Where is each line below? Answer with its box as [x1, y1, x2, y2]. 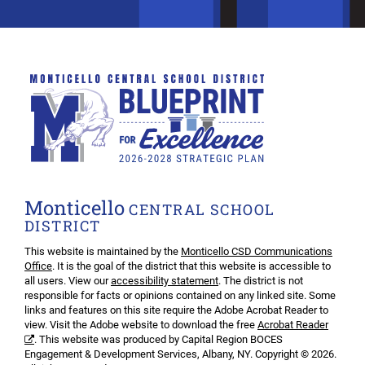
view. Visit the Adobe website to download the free [24, 319, 257, 332]
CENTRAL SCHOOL [125, 199, 275, 219]
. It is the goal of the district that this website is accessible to [52, 260, 331, 273]
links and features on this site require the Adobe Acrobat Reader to [24, 304, 328, 317]
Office [24, 260, 52, 273]
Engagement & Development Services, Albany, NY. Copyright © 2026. [24, 348, 336, 361]
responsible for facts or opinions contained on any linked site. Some [24, 289, 336, 302]
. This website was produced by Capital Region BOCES [34, 333, 283, 346]
